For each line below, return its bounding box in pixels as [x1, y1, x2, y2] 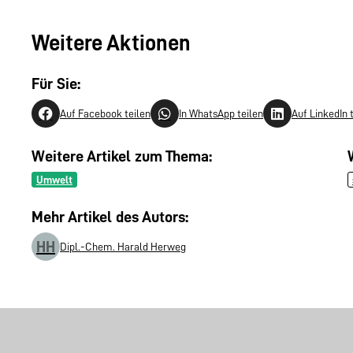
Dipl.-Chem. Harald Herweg [60, 241, 186, 253]
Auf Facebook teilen [60, 107, 150, 119]
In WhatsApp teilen [179, 107, 263, 119]
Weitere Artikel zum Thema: [32, 148, 212, 165]
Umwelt [35, 174, 72, 186]
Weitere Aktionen [32, 32, 191, 55]
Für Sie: [32, 75, 80, 91]
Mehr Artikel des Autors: [32, 209, 188, 225]
